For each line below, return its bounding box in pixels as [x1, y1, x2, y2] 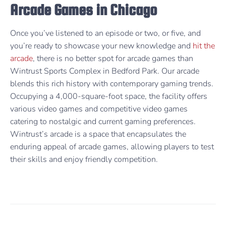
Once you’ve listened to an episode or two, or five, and [10, 28, 201, 39]
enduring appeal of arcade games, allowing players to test [10, 141, 214, 153]
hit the [193, 40, 215, 52]
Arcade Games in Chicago [10, 1, 160, 19]
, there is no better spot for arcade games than [33, 53, 193, 65]
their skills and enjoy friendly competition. [10, 154, 160, 165]
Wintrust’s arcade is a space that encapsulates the [10, 129, 186, 140]
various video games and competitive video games [10, 103, 188, 115]
